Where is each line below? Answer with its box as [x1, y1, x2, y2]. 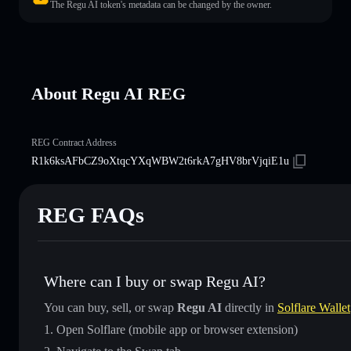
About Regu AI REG [31, 83, 186, 103]
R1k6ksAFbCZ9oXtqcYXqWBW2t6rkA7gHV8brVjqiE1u [31, 154, 289, 167]
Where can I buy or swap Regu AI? [44, 272, 266, 290]
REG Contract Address [31, 136, 117, 148]
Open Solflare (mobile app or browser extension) [56, 322, 298, 336]
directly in [222, 300, 277, 314]
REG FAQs [38, 202, 144, 227]
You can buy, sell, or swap [44, 300, 177, 314]
